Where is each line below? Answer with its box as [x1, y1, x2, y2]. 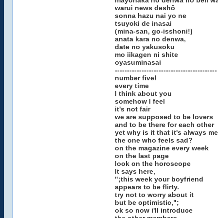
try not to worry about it [114, 191, 194, 199]
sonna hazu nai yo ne [114, 12, 186, 19]
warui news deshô [114, 4, 175, 12]
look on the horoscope [114, 160, 191, 167]
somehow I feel [114, 97, 165, 105]
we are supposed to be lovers [114, 113, 213, 121]
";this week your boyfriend [114, 175, 203, 183]
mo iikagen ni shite [114, 51, 178, 58]
